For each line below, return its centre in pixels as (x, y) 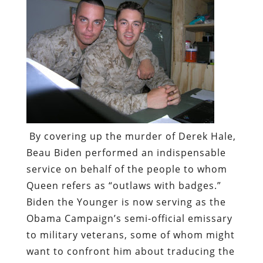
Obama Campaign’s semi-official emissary (129, 219)
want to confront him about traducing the (130, 252)
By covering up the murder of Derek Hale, (131, 136)
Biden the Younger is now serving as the (126, 202)
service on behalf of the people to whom (127, 169)
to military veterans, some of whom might (130, 235)
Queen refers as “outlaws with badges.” (125, 186)
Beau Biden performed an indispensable (126, 153)
